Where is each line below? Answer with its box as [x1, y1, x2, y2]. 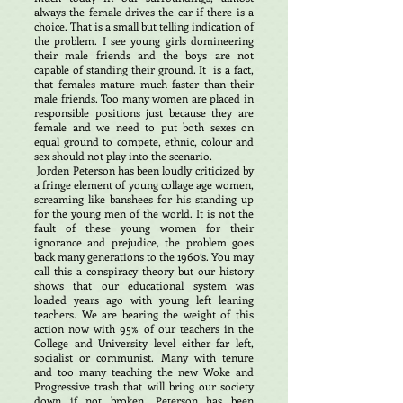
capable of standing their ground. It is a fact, [34, 62, 254, 76]
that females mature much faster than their [34, 76, 254, 91]
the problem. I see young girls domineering [34, 33, 254, 48]
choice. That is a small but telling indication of [34, 19, 254, 33]
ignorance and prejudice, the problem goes [34, 235, 254, 249]
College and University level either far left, [34, 336, 254, 350]
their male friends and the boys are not [34, 48, 254, 62]
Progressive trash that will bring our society [34, 379, 254, 393]
